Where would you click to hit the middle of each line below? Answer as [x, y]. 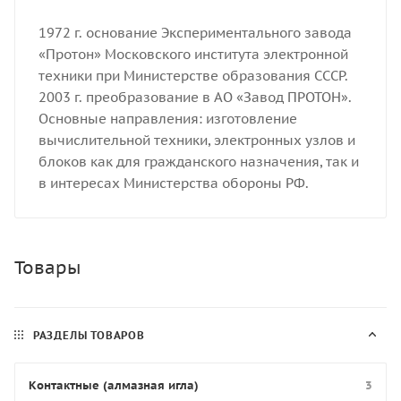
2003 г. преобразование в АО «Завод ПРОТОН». [195, 97]
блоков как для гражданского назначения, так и [198, 162]
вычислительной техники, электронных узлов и [196, 140]
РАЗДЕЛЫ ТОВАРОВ [89, 335]
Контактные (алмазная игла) [114, 385]
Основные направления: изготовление [167, 119]
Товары [47, 267]
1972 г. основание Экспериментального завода [195, 33]
